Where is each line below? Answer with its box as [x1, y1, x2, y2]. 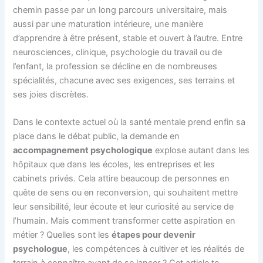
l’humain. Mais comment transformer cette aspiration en [13, 215, 236, 227]
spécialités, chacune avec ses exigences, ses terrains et [13, 75, 235, 86]
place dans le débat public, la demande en [13, 131, 180, 142]
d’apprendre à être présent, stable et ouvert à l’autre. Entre [13, 32, 243, 43]
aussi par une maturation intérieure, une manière [13, 18, 204, 29]
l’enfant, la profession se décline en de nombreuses [13, 60, 218, 72]
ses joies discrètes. [13, 89, 89, 100]
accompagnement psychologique [13, 145, 153, 156]
